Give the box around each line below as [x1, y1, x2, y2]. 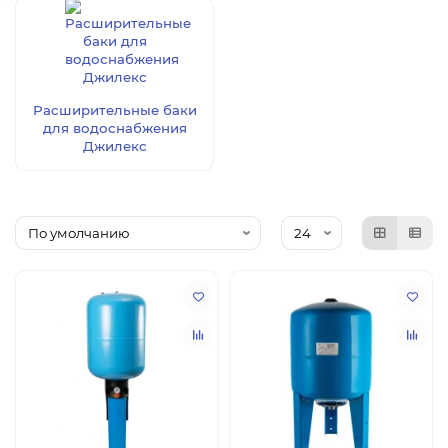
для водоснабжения [42, 120, 187, 136]
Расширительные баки [32, 102, 197, 118]
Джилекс [82, 138, 147, 154]
